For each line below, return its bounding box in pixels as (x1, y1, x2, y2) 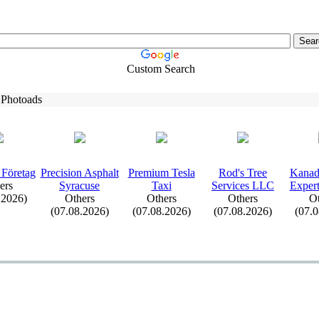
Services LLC (211, 179, 274, 192)
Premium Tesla (127, 167, 195, 179)
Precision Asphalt (40, 167, 119, 179)
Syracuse (59, 179, 100, 192)
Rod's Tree (219, 167, 267, 179)
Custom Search (126, 63, 195, 75)
